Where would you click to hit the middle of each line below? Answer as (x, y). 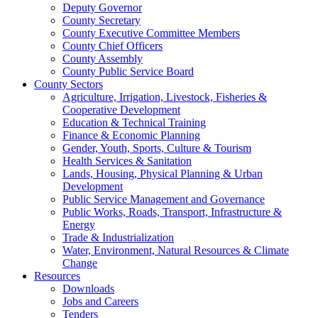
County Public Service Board (128, 71)
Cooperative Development (121, 109)
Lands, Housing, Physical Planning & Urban (163, 173)
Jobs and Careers (100, 301)
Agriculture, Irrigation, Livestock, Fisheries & (165, 97)
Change (80, 263)
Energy (79, 224)
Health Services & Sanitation (127, 160)
